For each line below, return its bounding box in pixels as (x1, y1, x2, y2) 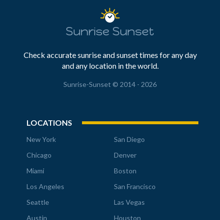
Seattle (27, 198, 49, 206)
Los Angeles (27, 182, 64, 191)
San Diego (114, 135, 145, 143)
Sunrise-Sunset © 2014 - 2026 (63, 80, 157, 88)
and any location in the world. (61, 61, 159, 70)
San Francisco (114, 182, 156, 191)
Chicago (27, 151, 52, 159)
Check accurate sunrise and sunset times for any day (23, 50, 197, 59)
